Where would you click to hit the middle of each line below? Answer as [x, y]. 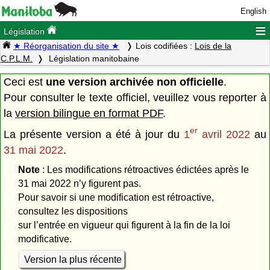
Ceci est [25, 82]
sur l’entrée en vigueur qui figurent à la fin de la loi [124, 225]
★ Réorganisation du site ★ [66, 46]
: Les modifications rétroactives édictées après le [144, 169]
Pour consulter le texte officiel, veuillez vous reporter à [135, 97]
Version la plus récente [73, 260]
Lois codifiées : [165, 46]
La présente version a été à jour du [94, 134]
